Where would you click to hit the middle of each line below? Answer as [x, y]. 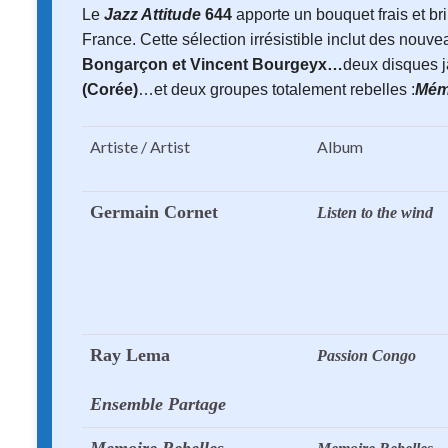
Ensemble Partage [158, 404]
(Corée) [110, 90]
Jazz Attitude [152, 15]
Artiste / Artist [140, 147]
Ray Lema [130, 355]
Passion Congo [366, 356]
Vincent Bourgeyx [258, 65]
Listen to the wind [375, 213]
